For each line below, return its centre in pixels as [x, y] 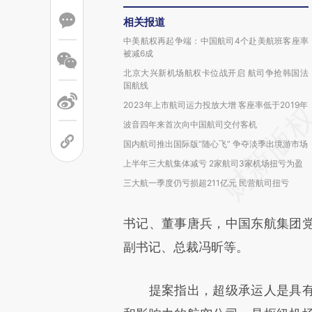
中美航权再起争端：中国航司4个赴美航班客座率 [216, 41]
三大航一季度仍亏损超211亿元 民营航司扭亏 [206, 183]
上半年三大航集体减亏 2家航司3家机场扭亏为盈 [213, 163]
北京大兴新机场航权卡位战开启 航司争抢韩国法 [216, 73]
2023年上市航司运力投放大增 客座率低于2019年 [216, 105]
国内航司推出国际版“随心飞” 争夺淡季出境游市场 [216, 144]
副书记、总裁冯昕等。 [186, 247]
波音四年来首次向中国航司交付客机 [190, 124]
